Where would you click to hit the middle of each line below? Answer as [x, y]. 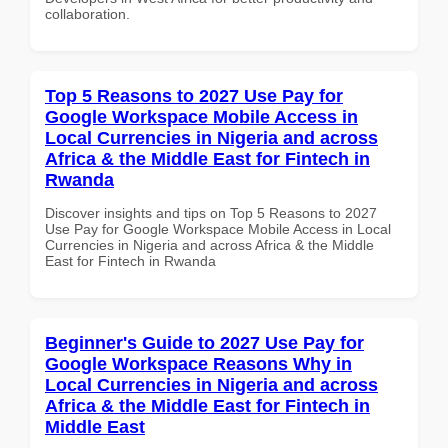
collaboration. [87, 13]
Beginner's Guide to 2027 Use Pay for [204, 342]
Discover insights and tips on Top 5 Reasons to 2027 [211, 212]
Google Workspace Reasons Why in [198, 363]
